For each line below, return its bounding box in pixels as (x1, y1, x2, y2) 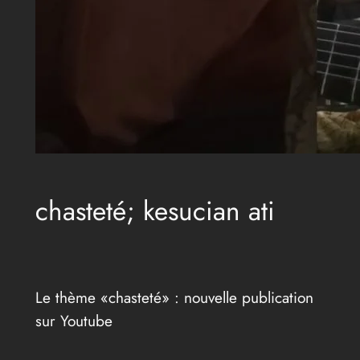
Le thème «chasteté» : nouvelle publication (35, 286, 313, 309)
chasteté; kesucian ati (35, 190, 275, 231)
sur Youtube (35, 309, 112, 333)
